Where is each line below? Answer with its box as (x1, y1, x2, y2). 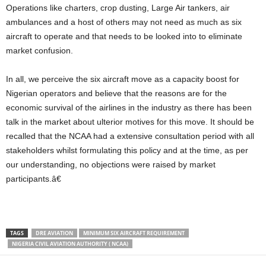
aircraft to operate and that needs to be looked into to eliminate (6, 31, 242, 41)
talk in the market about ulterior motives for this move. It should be (6, 117, 254, 126)
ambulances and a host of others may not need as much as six (6, 17, 242, 27)
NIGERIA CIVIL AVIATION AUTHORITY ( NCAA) (12, 240, 128, 248)
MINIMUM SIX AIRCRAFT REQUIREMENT (83, 229, 185, 237)
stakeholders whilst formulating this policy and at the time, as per (6, 145, 248, 155)
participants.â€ (6, 174, 61, 183)
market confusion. (6, 46, 73, 55)
